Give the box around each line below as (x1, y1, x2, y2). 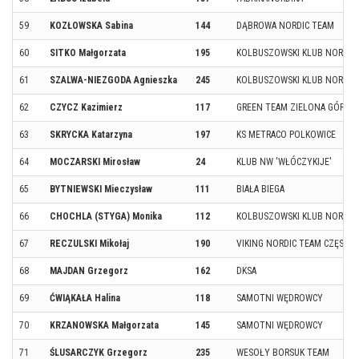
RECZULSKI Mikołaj (50, 237, 129, 249)
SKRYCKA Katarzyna (50, 128, 132, 140)
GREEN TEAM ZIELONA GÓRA (236, 101, 349, 113)
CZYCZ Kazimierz (50, 101, 123, 113)
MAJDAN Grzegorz (50, 264, 128, 276)
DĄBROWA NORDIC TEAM (236, 19, 334, 31)
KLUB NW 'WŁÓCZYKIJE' (236, 155, 332, 167)
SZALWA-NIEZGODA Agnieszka (50, 74, 177, 86)
